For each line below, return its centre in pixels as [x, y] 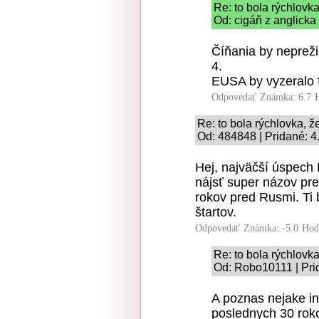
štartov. [216, 212]
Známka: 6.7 [286, 97]
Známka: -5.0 [271, 228]
